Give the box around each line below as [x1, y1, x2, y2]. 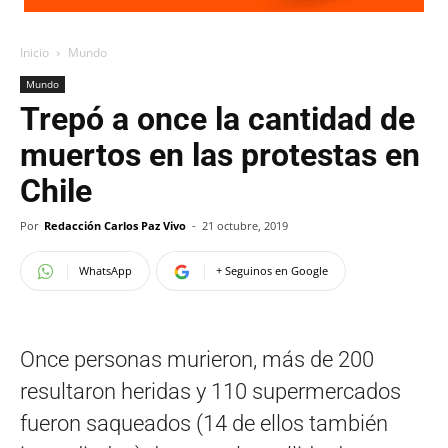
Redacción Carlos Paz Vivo [44, 218, 186, 233]
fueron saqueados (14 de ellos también [20, 411, 388, 436]
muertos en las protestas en [20, 136, 420, 174]
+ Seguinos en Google [216, 263, 328, 278]
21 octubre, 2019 [202, 218, 288, 233]
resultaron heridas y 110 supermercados [20, 379, 401, 404]
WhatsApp [79, 263, 132, 278]
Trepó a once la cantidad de [20, 100, 415, 138]
